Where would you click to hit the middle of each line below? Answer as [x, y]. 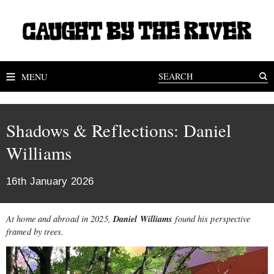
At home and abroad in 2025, [60, 218]
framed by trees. [35, 231]
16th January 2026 [50, 181]
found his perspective [213, 218]
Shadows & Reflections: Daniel [119, 130]
